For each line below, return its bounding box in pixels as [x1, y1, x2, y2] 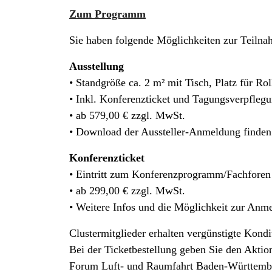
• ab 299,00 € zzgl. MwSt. [69, 185, 185, 197]
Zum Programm [69, 8, 146, 20]
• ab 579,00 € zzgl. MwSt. [69, 109, 185, 121]
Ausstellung [69, 60, 124, 72]
